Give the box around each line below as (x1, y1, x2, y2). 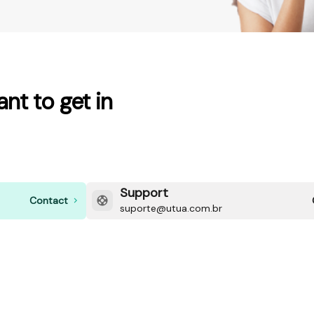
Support (120, 184, 169, 201)
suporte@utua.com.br (120, 201, 223, 214)
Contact (29, 194, 69, 207)
